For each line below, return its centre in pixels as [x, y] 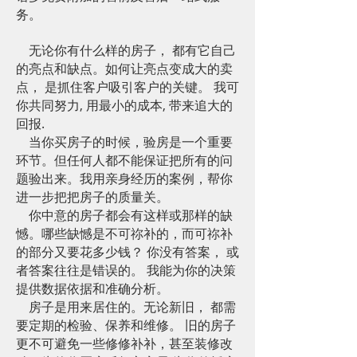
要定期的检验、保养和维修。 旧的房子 [126, 325]
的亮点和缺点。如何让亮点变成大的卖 [124, 69]
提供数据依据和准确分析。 [92, 288]
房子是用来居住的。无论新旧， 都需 [126, 307]
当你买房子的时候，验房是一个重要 [124, 142]
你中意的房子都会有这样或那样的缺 [124, 215]
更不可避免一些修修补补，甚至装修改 [124, 343]
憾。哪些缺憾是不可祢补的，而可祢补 [124, 233]
